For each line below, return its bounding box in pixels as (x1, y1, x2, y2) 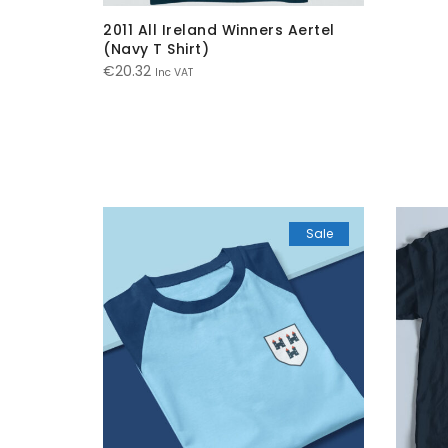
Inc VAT (155, 64, 193, 80)
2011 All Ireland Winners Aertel (103, 19, 335, 40)
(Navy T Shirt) (103, 38, 209, 59)
